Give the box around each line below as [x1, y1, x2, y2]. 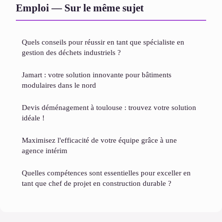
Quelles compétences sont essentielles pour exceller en [22, 168, 191, 177]
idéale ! [22, 113, 45, 122]
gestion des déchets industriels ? [22, 48, 121, 57]
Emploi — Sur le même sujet [16, 2, 144, 14]
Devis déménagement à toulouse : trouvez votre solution [22, 103, 196, 112]
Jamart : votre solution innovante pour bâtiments [22, 70, 171, 79]
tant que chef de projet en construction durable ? [22, 179, 171, 188]
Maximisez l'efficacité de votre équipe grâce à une [22, 136, 177, 145]
